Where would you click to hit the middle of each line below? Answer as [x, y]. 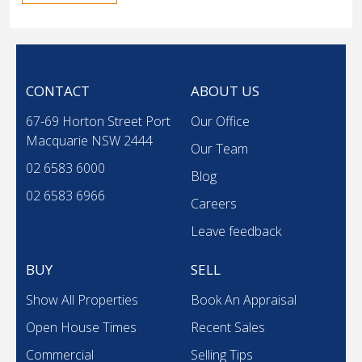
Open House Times [81, 327]
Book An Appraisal [244, 299]
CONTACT [58, 90]
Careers [214, 203]
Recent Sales [228, 327]
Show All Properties [82, 299]
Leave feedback [236, 231]
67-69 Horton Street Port [98, 121]
